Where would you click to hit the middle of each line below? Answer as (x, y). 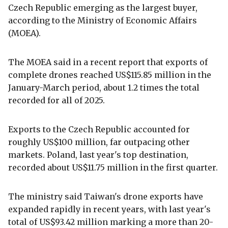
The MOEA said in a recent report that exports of (108, 62)
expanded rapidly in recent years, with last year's (109, 209)
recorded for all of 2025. (56, 100)
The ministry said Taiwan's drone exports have (106, 196)
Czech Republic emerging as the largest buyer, (103, 7)
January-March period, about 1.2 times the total (104, 87)
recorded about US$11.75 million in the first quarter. (113, 167)
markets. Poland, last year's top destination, (98, 154)
